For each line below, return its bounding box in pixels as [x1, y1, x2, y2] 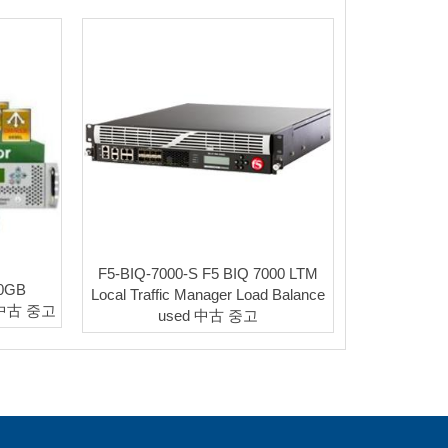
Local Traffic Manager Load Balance [90, 286, 325, 304]
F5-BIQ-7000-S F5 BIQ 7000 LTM [97, 265, 318, 283]
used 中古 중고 [157, 307, 258, 325]
